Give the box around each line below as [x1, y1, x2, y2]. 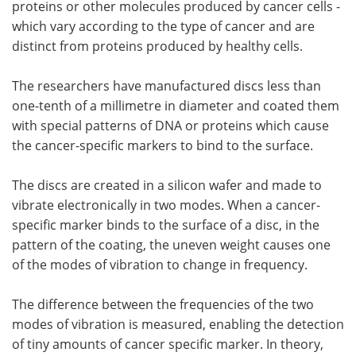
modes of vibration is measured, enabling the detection [12, 315, 344, 333]
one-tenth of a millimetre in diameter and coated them [12, 96, 339, 114]
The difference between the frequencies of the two [12, 295, 314, 313]
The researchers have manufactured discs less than [12, 76, 321, 95]
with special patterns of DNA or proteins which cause [12, 116, 329, 134]
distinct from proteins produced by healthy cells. [12, 37, 303, 55]
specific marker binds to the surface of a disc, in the [12, 215, 319, 234]
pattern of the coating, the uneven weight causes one [12, 235, 331, 253]
